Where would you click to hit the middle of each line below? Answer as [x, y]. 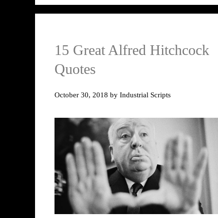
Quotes [75, 69]
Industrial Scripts [145, 94]
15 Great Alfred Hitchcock [132, 50]
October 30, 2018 [81, 94]
